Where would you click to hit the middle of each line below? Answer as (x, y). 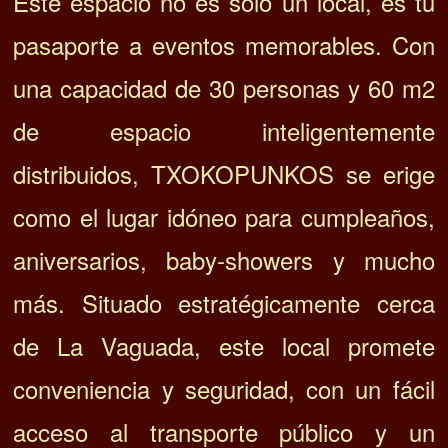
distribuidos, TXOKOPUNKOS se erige (224, 174)
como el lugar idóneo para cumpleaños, (224, 217)
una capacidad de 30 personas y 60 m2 (224, 88)
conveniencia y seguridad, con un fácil (224, 389)
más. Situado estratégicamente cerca (224, 303)
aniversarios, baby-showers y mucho (224, 260)
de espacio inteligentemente (224, 131)
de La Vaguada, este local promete (224, 346)
